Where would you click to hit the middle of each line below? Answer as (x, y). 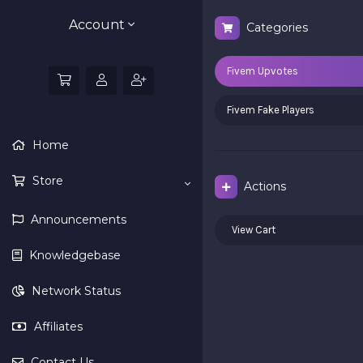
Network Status (75, 291)
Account (98, 25)
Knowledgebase (73, 255)
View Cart (251, 230)
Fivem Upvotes (263, 71)
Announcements (77, 220)
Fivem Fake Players (271, 110)
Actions (262, 186)
